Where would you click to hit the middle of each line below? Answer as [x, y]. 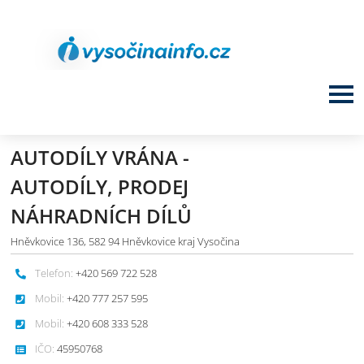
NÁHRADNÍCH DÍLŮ [102, 216]
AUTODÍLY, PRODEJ [100, 186]
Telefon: [54, 273]
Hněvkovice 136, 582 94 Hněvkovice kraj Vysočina [126, 241]
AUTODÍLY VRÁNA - [100, 157]
